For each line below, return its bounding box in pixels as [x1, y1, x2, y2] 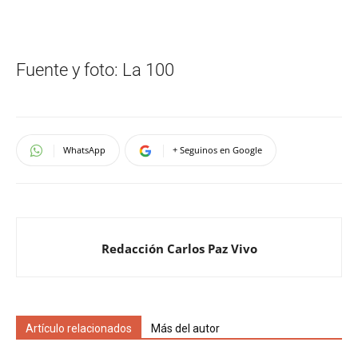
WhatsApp [63, 143, 105, 156]
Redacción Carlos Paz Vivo [101, 240, 257, 257]
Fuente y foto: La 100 [16, 59, 174, 80]
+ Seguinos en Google [173, 143, 262, 156]
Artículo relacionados [26, 321, 132, 335]
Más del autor [151, 321, 220, 335]
